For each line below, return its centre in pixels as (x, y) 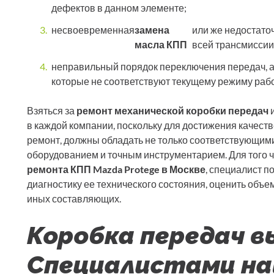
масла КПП (161, 45)
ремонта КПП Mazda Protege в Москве (116, 169)
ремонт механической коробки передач (172, 111)
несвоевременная (93, 30)
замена (152, 30)
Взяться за (52, 111)
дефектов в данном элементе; (119, 8)
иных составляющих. (74, 199)
